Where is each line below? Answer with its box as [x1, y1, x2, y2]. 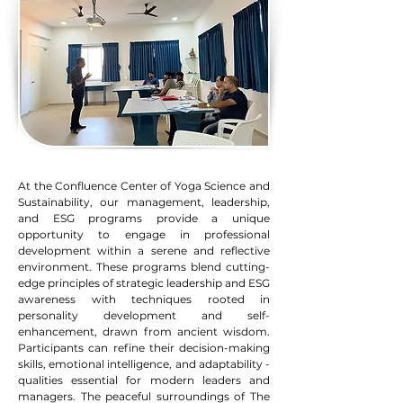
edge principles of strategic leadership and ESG [18, 276, 270, 290]
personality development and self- [18, 309, 270, 322]
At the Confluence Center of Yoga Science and [18, 179, 270, 193]
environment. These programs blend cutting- [18, 260, 270, 273]
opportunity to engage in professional [18, 228, 270, 241]
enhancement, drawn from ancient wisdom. [18, 325, 270, 338]
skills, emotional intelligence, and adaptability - [18, 357, 270, 371]
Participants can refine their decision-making [18, 341, 270, 354]
